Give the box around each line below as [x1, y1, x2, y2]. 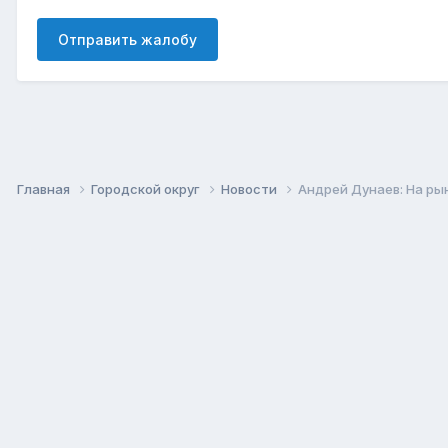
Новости [221, 180, 280, 197]
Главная [17, 180, 73, 197]
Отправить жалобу [58, 30, 197, 48]
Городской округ [91, 180, 203, 197]
